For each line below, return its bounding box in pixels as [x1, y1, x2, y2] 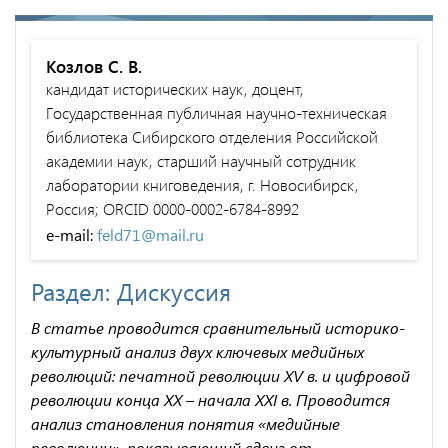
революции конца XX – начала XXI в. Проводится [31, 388, 390, 410]
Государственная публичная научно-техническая [46, 101, 387, 123]
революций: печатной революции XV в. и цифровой [31, 364, 410, 386]
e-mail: [46, 223, 97, 245]
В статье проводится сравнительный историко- [31, 316, 405, 338]
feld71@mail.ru [97, 223, 204, 245]
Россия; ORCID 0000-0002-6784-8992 [46, 197, 299, 219]
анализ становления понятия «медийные [31, 412, 340, 434]
